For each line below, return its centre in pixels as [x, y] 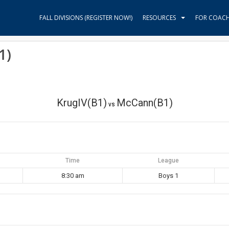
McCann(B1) [144, 103]
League [168, 161]
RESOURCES [159, 18]
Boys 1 [168, 176]
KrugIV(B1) [82, 103]
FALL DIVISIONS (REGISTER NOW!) [86, 18]
